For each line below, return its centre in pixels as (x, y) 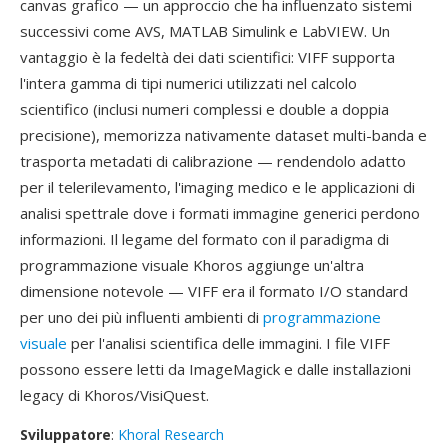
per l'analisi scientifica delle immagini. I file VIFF (228, 343)
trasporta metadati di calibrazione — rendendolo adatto (213, 161)
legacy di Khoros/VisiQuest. (114, 395)
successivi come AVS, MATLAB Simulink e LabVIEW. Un (205, 31)
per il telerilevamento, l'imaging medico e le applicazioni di (217, 187)
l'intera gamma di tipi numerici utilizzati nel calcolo (188, 83)
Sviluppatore (65, 434)
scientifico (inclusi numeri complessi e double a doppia (204, 109)
